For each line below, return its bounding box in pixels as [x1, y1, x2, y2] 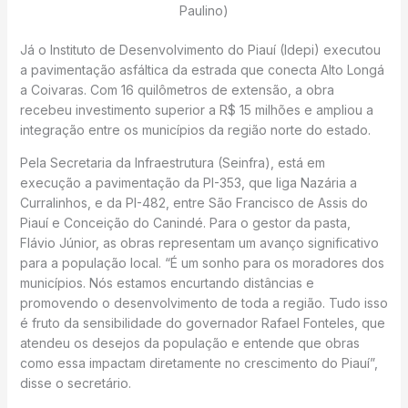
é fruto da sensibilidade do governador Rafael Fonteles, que [19, 315, 385, 331]
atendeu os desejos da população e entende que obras [19, 335, 360, 351]
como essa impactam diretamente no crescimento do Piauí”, [19, 355, 378, 371]
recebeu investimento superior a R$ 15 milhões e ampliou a [19, 102, 373, 117]
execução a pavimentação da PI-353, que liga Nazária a [19, 175, 357, 190]
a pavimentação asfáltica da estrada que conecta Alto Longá [19, 62, 384, 77]
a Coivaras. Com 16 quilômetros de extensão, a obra [19, 82, 334, 97]
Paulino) [179, 3, 229, 18]
